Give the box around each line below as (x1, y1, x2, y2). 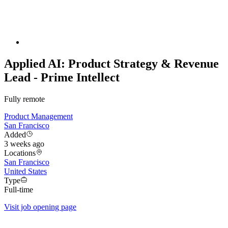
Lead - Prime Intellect (4, 71, 120, 84)
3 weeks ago (4, 139, 44, 149)
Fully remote (4, 95, 45, 104)
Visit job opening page (4, 203, 76, 212)
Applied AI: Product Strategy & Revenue (4, 57, 219, 71)
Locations (4, 149, 36, 158)
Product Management (4, 112, 73, 121)
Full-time (4, 185, 33, 194)
